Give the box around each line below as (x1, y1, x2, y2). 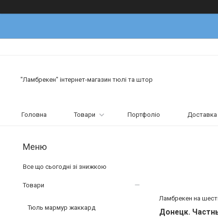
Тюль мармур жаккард (28, 204, 95, 211)
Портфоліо (127, 111, 160, 118)
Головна (21, 111, 47, 118)
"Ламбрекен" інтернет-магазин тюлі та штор (20, 76, 153, 83)
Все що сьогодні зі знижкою (23, 163, 107, 170)
